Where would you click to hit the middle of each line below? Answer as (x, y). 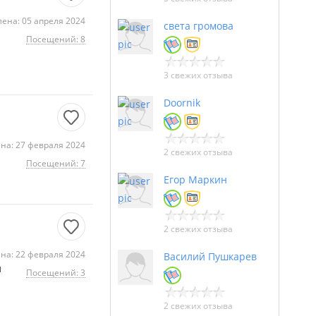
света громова (199, 26)
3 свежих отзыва (198, 75)
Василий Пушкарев (210, 256)
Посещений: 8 (56, 39)
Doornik (182, 103)
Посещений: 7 (56, 163)
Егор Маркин (195, 180)
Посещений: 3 (56, 273)
